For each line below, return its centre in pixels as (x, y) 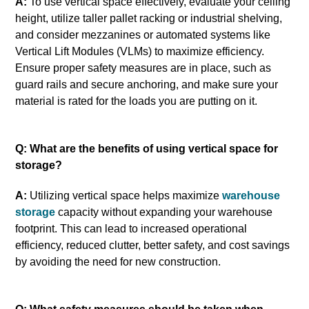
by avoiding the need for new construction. (118, 261)
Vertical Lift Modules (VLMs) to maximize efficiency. (140, 51)
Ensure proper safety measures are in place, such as (143, 68)
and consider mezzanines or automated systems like (143, 34)
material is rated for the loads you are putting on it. (137, 101)
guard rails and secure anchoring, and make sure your (147, 84)
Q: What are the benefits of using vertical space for (147, 148)
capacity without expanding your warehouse (164, 212)
